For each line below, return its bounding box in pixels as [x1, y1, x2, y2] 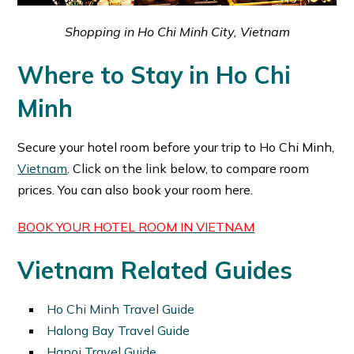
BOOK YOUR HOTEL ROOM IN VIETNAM [17, 218, 255, 235]
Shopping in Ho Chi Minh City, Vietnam [64, 23, 290, 40]
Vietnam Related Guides [17, 254, 293, 285]
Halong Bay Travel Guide [47, 322, 190, 338]
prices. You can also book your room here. [17, 181, 254, 198]
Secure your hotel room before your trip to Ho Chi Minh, [17, 138, 335, 155]
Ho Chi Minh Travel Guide [47, 300, 195, 317]
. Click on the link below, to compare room [67, 160, 310, 176]
